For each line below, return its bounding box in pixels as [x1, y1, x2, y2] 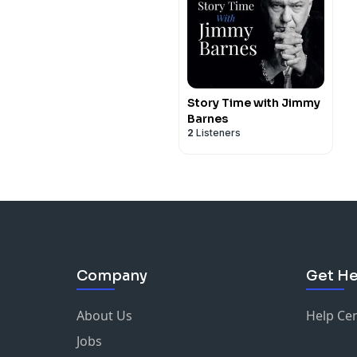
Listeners [194, 127, 241, 139]
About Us [76, 307, 132, 324]
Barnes [187, 112, 228, 126]
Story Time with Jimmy [187, 96, 320, 110]
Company [76, 267, 147, 284]
